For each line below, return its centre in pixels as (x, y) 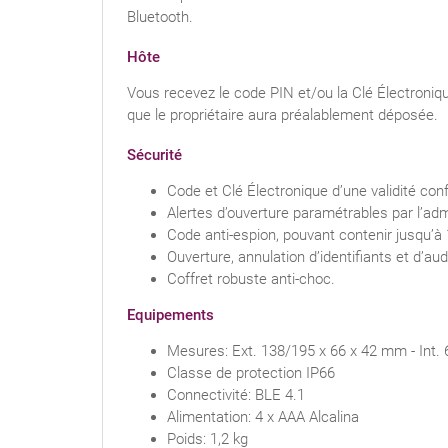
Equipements (170, 315)
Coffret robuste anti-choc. (251, 279)
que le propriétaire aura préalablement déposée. (282, 115)
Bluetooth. (160, 17)
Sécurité (154, 155)
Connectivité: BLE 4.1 (236, 395)
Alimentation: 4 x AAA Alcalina (263, 417)
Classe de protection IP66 (251, 373)
